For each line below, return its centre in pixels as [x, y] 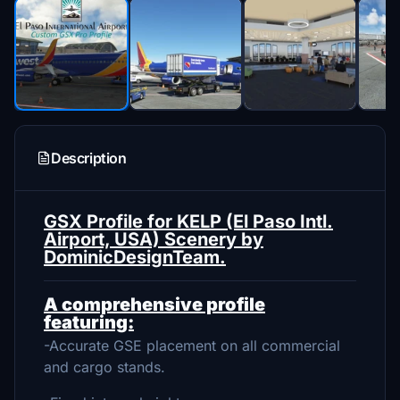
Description [89, 158]
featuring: [89, 322]
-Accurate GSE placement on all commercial [192, 346]
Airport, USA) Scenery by [154, 239]
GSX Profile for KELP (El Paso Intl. [188, 221]
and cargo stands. [104, 367]
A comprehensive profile [154, 304]
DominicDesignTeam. [135, 257]
